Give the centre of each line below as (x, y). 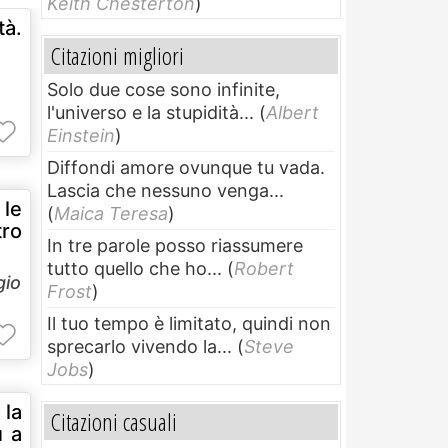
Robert (264, 268)
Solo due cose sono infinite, (163, 89)
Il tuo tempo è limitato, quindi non (189, 323)
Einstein (81, 135)
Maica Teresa (111, 213)
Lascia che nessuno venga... (165, 190)
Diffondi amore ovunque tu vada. (186, 167)
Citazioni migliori (117, 55)
